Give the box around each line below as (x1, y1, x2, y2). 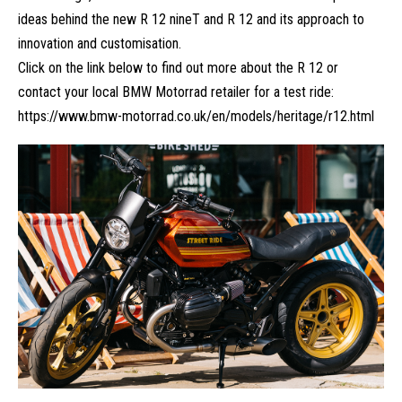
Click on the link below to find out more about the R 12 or (18, 59, 338, 77)
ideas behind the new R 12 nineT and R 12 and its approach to (18, 11, 364, 29)
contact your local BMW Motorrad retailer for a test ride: (18, 83, 334, 101)
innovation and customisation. (18, 35, 181, 53)
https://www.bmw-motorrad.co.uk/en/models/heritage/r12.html (18, 108, 374, 126)
